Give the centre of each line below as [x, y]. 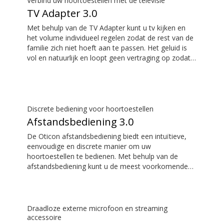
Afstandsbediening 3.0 [80, 121]
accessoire [44, 217]
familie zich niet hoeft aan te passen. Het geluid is [107, 47]
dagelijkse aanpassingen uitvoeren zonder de [100, 176]
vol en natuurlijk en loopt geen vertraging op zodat [109, 57]
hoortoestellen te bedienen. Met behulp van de [102, 156]
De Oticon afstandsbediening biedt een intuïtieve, [107, 136]
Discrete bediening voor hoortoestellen [90, 108]
